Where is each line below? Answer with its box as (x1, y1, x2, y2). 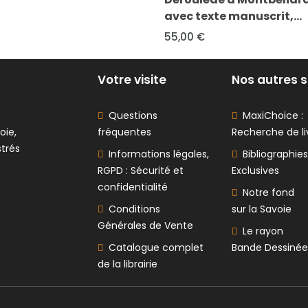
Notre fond (236, 185, 294, 199)
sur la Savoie (231, 201, 291, 216)
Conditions (102, 201, 160, 216)
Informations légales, (102, 146, 209, 161)
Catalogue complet (102, 240, 203, 254)
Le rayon (236, 223, 283, 238)
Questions (102, 108, 157, 122)
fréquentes (97, 124, 151, 139)
